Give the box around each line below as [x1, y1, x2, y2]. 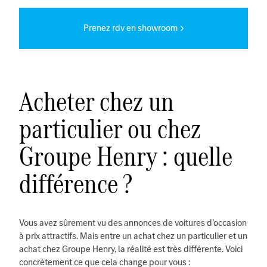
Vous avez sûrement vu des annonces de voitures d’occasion [19, 216, 247, 229]
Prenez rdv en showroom [83, 21, 178, 34]
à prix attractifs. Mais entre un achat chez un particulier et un [19, 229, 247, 242]
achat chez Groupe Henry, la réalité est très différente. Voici [19, 242, 243, 255]
